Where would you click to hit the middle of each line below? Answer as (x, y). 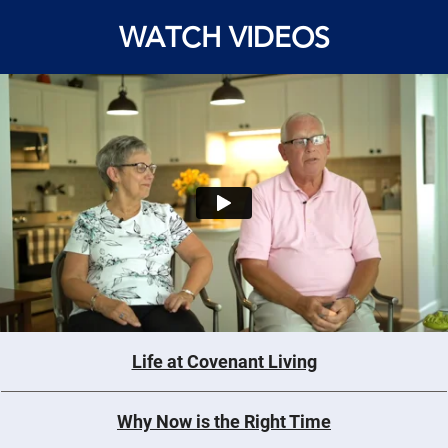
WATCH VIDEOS (224, 37)
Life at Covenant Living (224, 361)
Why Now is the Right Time (224, 421)
